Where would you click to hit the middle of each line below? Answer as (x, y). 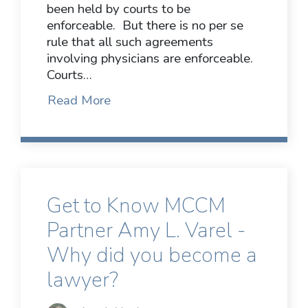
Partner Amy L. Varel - (146, 231)
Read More (79, 100)
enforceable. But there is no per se (145, 26)
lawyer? (82, 280)
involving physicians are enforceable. (150, 59)
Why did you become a (152, 256)
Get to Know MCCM (136, 206)
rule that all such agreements (130, 42)
